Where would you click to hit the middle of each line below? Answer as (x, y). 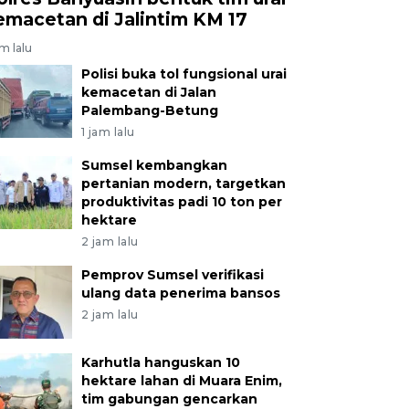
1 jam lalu (108, 131)
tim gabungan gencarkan (169, 399)
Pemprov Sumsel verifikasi (172, 274)
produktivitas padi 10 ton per (181, 201)
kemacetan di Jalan (148, 92)
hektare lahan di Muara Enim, (181, 380)
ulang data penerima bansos (180, 293)
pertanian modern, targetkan (183, 183)
